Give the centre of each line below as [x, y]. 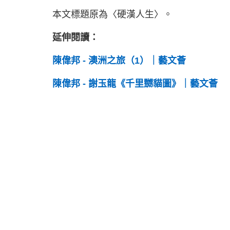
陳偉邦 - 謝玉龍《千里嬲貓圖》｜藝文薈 [135, 83]
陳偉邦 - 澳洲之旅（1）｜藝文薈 [119, 60]
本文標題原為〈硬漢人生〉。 [112, 14]
